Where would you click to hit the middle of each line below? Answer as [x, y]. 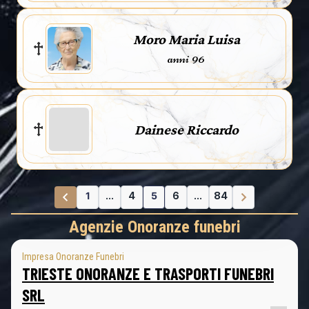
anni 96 [186, 58]
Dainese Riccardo [186, 129]
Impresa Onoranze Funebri [73, 257]
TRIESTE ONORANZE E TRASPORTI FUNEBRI [148, 273]
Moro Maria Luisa [186, 39]
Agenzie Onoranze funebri [154, 227]
